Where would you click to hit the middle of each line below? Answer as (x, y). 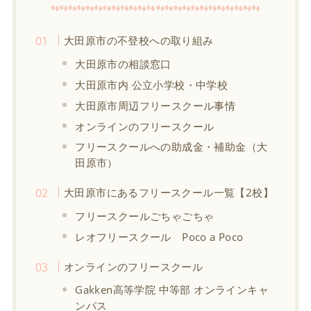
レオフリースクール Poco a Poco (159, 236)
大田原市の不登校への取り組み (138, 40)
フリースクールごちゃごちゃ (145, 216)
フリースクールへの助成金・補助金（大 (171, 146)
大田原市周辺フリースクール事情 (155, 105)
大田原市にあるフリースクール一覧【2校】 (168, 192)
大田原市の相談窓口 (123, 64)
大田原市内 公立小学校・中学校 (152, 84)
